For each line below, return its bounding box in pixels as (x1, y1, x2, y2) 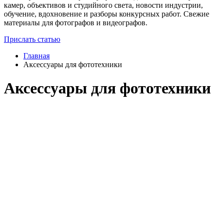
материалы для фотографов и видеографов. (4, 18, 147, 27)
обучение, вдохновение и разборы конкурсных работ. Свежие (4, 9, 209, 18)
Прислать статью (4, 35, 60, 43)
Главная (23, 51, 50, 60)
